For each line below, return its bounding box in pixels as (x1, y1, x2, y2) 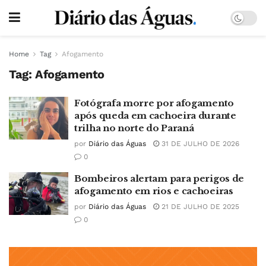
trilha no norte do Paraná (74, 122, 194, 134)
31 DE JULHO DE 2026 (159, 140, 239, 148)
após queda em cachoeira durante (74, 110, 236, 121)
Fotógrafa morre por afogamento (74, 97, 234, 109)
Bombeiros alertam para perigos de (74, 173, 245, 184)
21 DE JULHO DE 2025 (159, 202, 239, 211)
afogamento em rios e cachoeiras (74, 185, 233, 197)
